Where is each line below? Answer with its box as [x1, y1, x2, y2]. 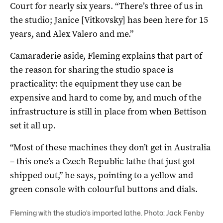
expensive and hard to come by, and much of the [10, 91, 202, 104]
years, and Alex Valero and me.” [10, 27, 133, 40]
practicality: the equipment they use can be [10, 77, 182, 90]
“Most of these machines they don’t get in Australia [10, 141, 211, 153]
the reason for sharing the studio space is [10, 63, 174, 76]
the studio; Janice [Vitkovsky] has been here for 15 [10, 13, 208, 26]
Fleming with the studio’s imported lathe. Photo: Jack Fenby [10, 208, 204, 217]
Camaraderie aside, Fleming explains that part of [10, 49, 202, 62]
